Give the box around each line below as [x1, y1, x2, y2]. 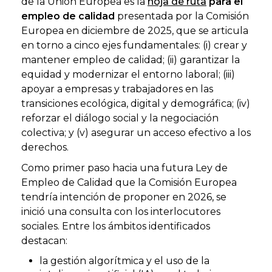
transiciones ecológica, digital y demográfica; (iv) [21, 97, 250, 109]
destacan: [21, 234, 67, 246]
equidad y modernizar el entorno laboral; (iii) [21, 68, 235, 80]
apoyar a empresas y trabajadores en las [21, 83, 213, 95]
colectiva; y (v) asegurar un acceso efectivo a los [21, 126, 251, 138]
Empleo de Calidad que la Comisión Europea [21, 176, 237, 188]
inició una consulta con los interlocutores [21, 205, 220, 217]
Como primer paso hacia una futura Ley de [21, 161, 228, 174]
